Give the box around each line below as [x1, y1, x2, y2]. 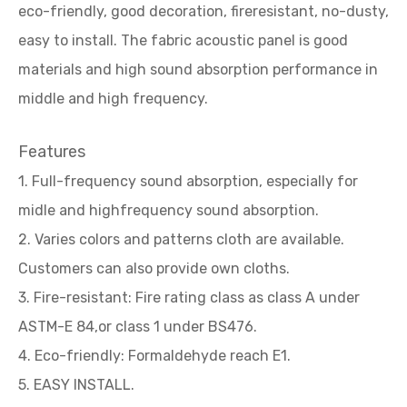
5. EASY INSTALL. [18, 376, 134, 393]
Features [18, 142, 85, 162]
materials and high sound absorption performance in [18, 61, 378, 78]
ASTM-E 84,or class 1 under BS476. [18, 318, 257, 335]
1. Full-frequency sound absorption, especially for [18, 173, 358, 190]
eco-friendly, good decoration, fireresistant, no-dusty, [18, 3, 389, 20]
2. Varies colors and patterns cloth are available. [18, 231, 344, 248]
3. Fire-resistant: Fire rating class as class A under [18, 289, 360, 306]
